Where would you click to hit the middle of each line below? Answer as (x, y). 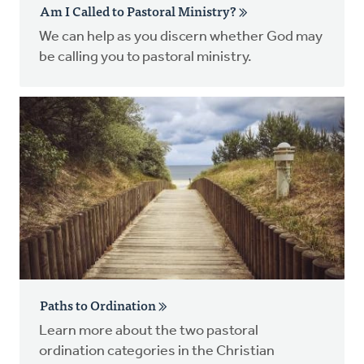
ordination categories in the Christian (157, 351)
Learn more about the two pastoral (149, 331)
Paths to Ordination (99, 304)
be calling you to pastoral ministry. (145, 57)
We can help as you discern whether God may (181, 37)
